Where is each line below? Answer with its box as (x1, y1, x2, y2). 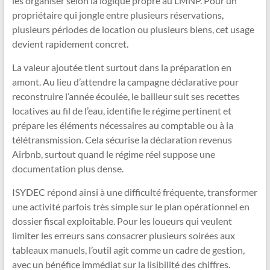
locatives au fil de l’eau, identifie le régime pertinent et (11, 105, 231, 117)
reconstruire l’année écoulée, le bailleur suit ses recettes (11, 90, 240, 102)
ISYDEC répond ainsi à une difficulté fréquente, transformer (11, 186, 257, 198)
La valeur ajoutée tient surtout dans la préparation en (11, 61, 231, 74)
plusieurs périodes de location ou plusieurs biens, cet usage (11, 24, 254, 36)
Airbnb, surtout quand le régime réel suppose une (11, 148, 215, 160)
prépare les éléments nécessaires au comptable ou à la (11, 119, 233, 131)
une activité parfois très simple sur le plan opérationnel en (11, 201, 250, 213)
